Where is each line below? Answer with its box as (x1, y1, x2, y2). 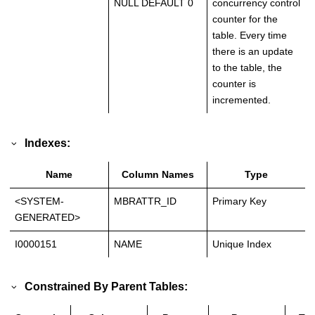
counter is (212, 78, 256, 90)
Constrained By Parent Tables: (25, 280, 188, 293)
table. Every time (212, 30, 287, 41)
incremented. (212, 94, 271, 106)
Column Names (122, 168, 194, 180)
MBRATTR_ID (114, 195, 176, 207)
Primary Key (212, 195, 266, 207)
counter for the (212, 13, 278, 25)
